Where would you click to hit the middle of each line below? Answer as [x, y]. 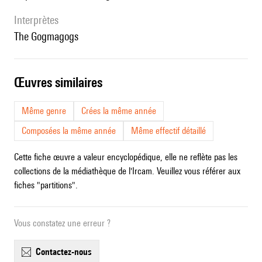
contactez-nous [66, 252]
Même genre [44, 111]
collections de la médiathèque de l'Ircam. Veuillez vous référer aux [127, 171]
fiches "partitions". [46, 185]
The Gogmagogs [49, 37]
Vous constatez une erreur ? [62, 223]
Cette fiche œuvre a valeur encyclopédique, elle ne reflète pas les [126, 157]
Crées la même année [119, 111]
